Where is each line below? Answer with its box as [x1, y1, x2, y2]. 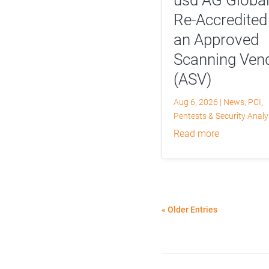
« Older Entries [161, 204, 217, 214]
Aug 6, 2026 [173, 97, 218, 107]
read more [179, 127, 219, 139]
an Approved [173, 30, 259, 49]
